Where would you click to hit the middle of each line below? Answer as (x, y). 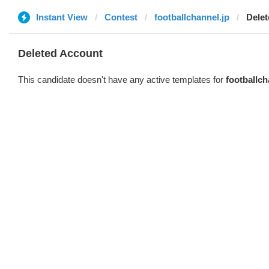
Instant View (62, 17)
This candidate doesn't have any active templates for (122, 80)
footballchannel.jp (192, 17)
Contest (121, 17)
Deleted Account (60, 53)
